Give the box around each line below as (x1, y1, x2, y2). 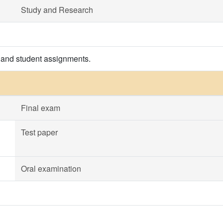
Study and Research (21, 4, 93, 15)
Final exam (21, 102, 60, 113)
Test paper (21, 126, 58, 138)
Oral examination (21, 163, 81, 174)
